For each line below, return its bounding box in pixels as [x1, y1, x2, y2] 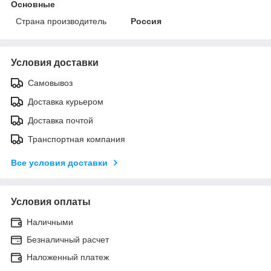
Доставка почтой [28, 115, 93, 125]
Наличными [27, 217, 73, 227]
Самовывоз [28, 77, 73, 88]
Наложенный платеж [27, 252, 109, 262]
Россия [131, 16, 162, 26]
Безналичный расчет [27, 234, 109, 244]
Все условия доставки [11, 157, 108, 168]
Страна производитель [16, 16, 106, 26]
